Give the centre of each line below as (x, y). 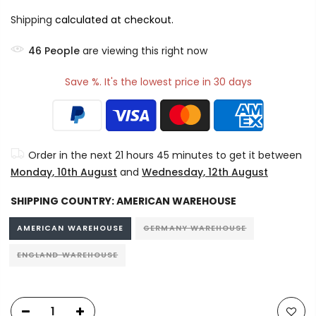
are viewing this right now (144, 51)
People (62, 51)
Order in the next (72, 155)
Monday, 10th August (64, 172)
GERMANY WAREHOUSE (195, 228)
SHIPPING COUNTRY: (63, 201)
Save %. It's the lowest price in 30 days (158, 82)
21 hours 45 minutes (164, 155)
